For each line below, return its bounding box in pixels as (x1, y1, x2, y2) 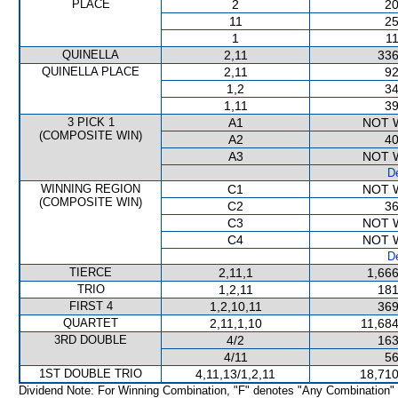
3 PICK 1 (67, 115, 115, 129)
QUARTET (63, 316, 118, 330)
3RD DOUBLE (54, 333, 127, 346)
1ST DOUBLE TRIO (39, 367, 142, 380)
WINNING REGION (41, 182, 140, 195)
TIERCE (69, 266, 112, 279)
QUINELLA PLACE (42, 65, 139, 78)
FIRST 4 (68, 299, 113, 313)
